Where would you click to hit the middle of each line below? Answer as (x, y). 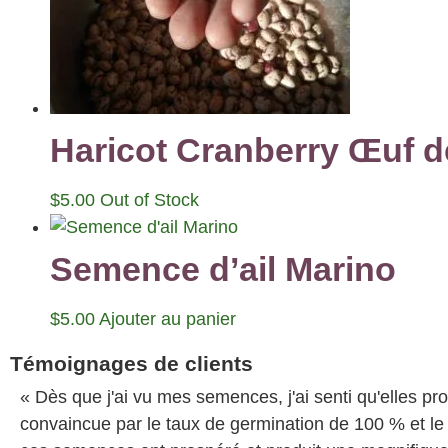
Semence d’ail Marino (223, 268)
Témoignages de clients (131, 363)
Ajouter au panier (167, 318)
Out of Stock (149, 199)
